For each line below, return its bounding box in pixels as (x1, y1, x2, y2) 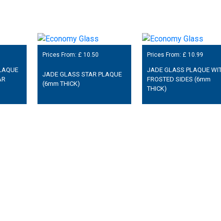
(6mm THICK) (42, 80, 80, 88)
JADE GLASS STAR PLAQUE (42, 71, 122, 78)
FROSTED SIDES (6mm (147, 75, 211, 83)
